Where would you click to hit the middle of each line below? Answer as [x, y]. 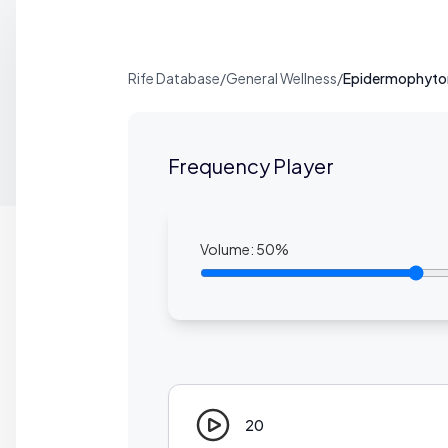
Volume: [228, 249]
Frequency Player [251, 165]
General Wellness [281, 78]
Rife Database [174, 78]
